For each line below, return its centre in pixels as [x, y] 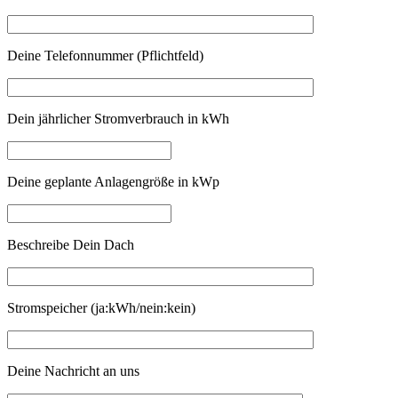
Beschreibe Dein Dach [71, 244]
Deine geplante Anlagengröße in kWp [113, 181]
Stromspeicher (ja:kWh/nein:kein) [101, 307]
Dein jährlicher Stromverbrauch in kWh [118, 118]
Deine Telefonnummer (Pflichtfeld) [105, 55]
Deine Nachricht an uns [73, 370]
